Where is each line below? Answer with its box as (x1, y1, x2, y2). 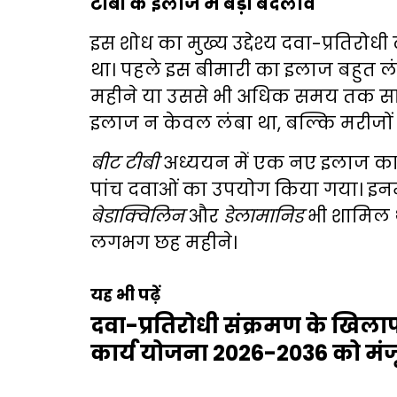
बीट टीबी (90, 151, 159, 175)
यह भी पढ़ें (90, 284, 160, 306)
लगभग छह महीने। (90, 230, 237, 255)
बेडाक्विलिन (90, 204, 184, 229)
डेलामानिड (223, 204, 303, 229)
